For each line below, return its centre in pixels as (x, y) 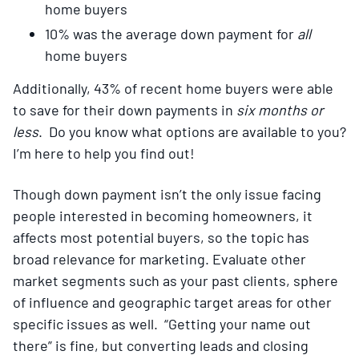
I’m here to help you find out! (104, 153)
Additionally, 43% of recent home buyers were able (173, 88)
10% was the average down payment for (171, 33)
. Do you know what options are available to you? (192, 131)
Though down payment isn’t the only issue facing (167, 194)
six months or (280, 109)
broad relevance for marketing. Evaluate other (159, 258)
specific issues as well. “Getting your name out (162, 323)
